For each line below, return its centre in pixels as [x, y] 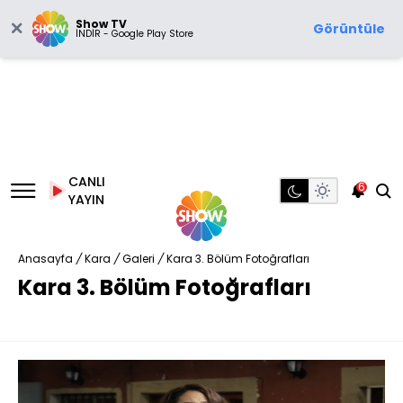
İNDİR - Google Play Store [134, 34]
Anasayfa [45, 259]
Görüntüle [349, 29]
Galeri [139, 259]
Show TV [101, 24]
